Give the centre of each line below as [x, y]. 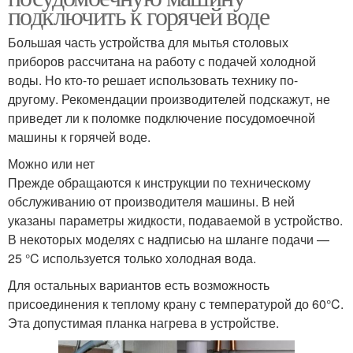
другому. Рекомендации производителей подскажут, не [169, 99]
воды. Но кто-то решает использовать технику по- [153, 80]
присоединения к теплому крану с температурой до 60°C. [176, 304]
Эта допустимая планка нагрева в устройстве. [143, 323]
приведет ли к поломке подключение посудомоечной [162, 118]
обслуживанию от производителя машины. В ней [151, 202]
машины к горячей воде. [79, 137]
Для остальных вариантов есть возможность [139, 285]
